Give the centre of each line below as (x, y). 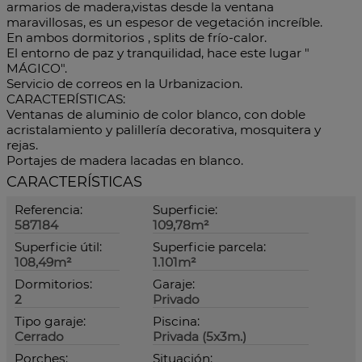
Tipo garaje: (50, 321)
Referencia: (48, 210)
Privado (176, 299)
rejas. (22, 145)
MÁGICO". (37, 68)
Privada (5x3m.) (200, 337)
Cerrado (39, 337)
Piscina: (176, 321)
